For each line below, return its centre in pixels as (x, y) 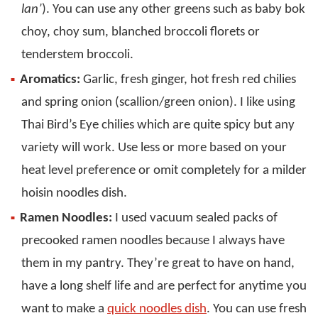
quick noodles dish (157, 309)
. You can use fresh (257, 309)
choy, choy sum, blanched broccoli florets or (141, 33)
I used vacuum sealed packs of (195, 219)
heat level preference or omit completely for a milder (164, 171)
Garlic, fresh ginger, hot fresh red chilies (188, 80)
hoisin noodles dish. (74, 194)
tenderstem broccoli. (77, 55)
